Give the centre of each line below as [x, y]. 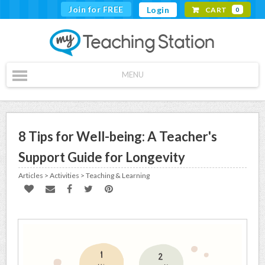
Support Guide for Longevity [102, 157]
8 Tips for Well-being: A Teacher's [118, 136]
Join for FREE [96, 9]
